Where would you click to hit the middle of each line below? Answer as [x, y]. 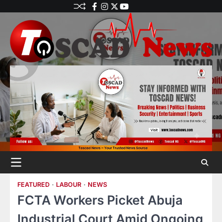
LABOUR [69, 185]
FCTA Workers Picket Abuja [100, 200]
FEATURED [33, 185]
